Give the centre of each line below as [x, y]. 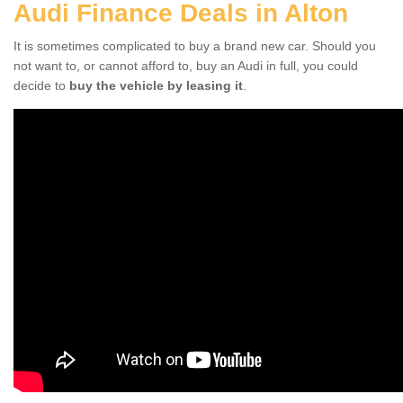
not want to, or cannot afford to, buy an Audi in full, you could [186, 65]
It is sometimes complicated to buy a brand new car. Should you [195, 45]
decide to [41, 85]
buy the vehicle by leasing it [156, 85]
